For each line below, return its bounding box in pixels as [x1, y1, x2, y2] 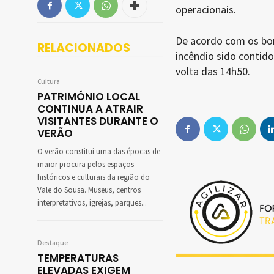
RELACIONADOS [37, 40, 130, 57]
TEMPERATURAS [37, 251, 119, 266]
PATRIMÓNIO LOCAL [37, 89, 140, 105]
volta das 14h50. [175, 64, 250, 79]
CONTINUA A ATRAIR [37, 102, 143, 117]
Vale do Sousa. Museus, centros [37, 185, 141, 196]
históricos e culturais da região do [37, 172, 150, 183]
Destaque [37, 239, 68, 248]
